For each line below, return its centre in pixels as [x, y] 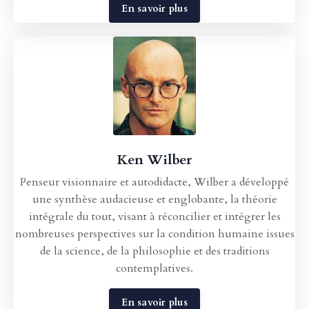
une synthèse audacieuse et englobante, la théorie [154, 200]
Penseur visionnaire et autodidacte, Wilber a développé [154, 182]
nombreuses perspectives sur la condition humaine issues [154, 234]
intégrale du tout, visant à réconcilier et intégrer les [154, 217]
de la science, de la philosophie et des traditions [154, 251]
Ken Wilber [154, 160]
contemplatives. [154, 269]
